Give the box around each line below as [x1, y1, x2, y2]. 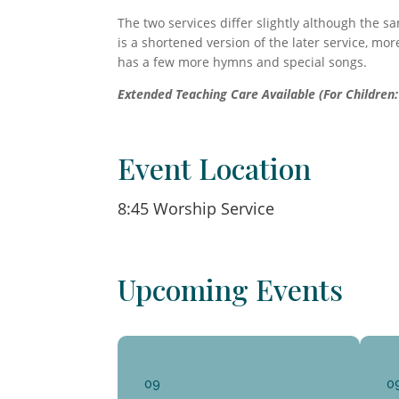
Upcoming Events [118, 270, 343, 309]
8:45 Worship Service [118, 198, 274, 220]
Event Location [118, 149, 311, 188]
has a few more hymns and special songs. [118, 53, 367, 71]
